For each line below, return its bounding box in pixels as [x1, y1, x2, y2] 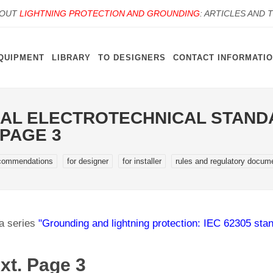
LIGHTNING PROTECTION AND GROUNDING [19, 9, 200, 18]
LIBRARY [52, 53, 91, 62]
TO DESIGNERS [98, 53, 166, 62]
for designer [67, 157, 108, 166]
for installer [122, 157, 161, 166]
